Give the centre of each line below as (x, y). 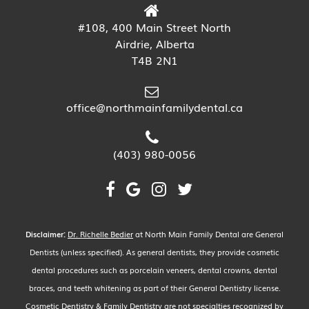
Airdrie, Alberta (154, 43)
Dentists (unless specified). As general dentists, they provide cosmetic (154, 251)
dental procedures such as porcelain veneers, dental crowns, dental (154, 269)
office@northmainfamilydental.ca (154, 107)
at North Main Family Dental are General (208, 233)
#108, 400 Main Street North (154, 27)
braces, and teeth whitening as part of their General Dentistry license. (154, 287)
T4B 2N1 (154, 60)
